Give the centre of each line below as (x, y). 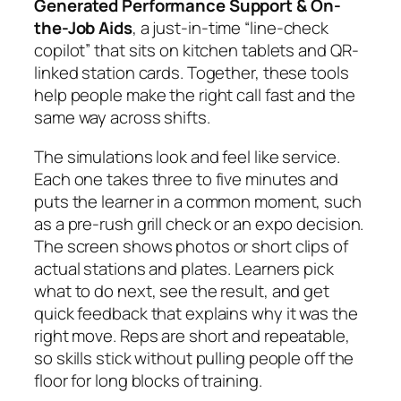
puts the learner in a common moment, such (198, 201)
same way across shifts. (122, 118)
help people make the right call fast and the (195, 95)
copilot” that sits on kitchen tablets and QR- (196, 51)
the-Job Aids (83, 28)
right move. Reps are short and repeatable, (192, 335)
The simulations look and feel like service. (187, 156)
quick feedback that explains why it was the (196, 313)
